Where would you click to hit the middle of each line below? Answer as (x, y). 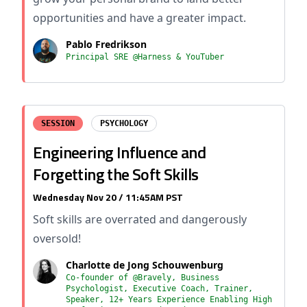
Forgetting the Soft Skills (116, 174)
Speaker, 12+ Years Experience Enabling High (169, 299)
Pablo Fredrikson (106, 44)
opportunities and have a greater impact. (139, 18)
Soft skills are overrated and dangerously (140, 219)
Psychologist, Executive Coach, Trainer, (159, 288)
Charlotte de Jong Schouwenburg (145, 265)
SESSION (58, 123)
